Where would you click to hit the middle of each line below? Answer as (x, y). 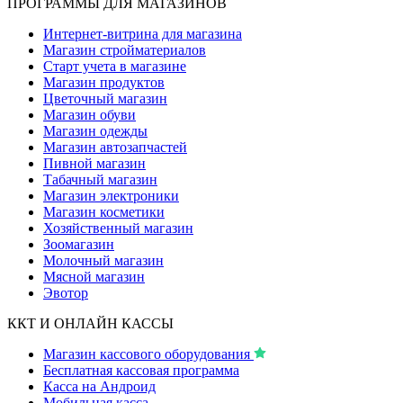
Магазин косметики (104, 211)
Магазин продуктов (104, 82)
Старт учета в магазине (115, 66)
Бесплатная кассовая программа (141, 370)
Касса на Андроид (99, 386)
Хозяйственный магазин (118, 228)
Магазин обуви (90, 114)
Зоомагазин (79, 244)
